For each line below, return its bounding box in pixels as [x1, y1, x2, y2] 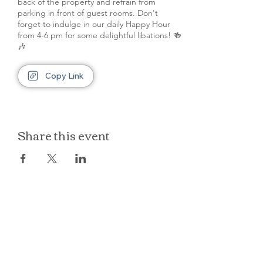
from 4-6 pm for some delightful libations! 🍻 [18, 30, 181, 41]
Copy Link [45, 70, 84, 81]
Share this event [18, 124, 110, 146]
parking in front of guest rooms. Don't [18, 8, 158, 18]
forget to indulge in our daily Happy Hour [18, 19, 170, 29]
